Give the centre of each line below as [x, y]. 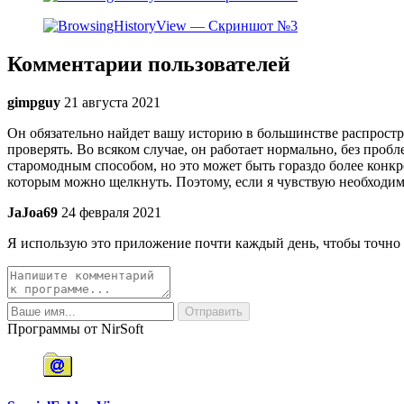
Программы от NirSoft [75, 328]
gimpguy [34, 102]
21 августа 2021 [112, 102]
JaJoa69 [32, 212]
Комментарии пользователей [149, 64]
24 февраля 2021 [111, 212]
